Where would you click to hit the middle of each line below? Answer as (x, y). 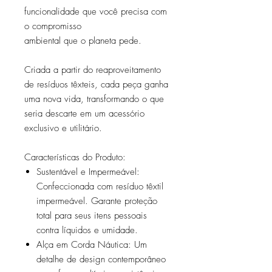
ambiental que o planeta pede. (83, 40)
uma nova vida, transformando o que (94, 99)
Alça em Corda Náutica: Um (92, 244)
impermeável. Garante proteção (97, 201)
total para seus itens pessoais (92, 215)
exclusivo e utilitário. (63, 128)
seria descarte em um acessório (84, 113)
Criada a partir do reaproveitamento (93, 70)
